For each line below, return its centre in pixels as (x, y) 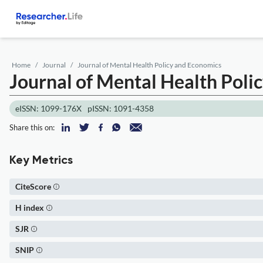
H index (30, 208)
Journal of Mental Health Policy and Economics (149, 65)
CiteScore (33, 186)
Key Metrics (41, 161)
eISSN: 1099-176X (48, 108)
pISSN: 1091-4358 (121, 108)
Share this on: (32, 127)
